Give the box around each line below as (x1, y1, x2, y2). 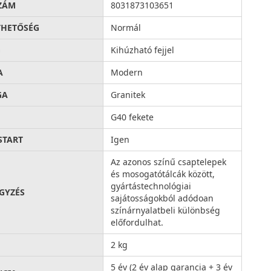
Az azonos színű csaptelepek (111, 155, 227, 168)
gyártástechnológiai (111, 180, 192, 192)
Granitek (111, 88, 146, 100)
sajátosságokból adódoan (111, 192, 214, 204)
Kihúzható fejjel (111, 44, 175, 56)
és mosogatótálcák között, (111, 168, 215, 180)
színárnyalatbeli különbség (111, 204, 221, 216)
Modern (111, 66, 143, 78)
